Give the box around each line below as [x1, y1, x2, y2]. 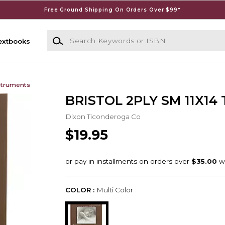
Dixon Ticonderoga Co [65, 112, 141, 121]
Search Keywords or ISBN [46, 31, 136, 39]
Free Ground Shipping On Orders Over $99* [44, 6, 181, 13]
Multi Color [96, 186, 133, 194]
